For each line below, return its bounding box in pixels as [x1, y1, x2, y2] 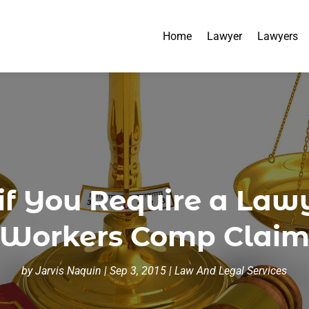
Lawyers [257, 29, 299, 43]
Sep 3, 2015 [110, 263, 167, 277]
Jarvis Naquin [35, 263, 102, 277]
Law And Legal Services [175, 263, 288, 277]
